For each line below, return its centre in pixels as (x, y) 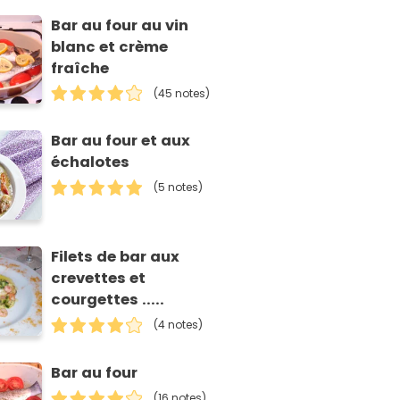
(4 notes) (179, 325)
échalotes (91, 162)
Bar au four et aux (121, 141)
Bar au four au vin (120, 25)
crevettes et (99, 279)
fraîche (80, 68)
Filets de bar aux (116, 257)
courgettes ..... (108, 300)
